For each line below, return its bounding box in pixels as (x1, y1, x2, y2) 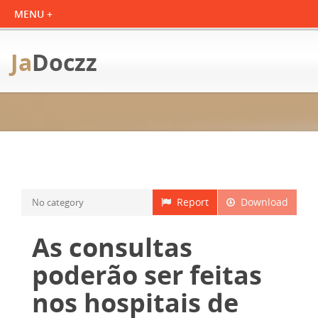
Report (171, 195, 209, 209)
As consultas (32, 230, 192, 265)
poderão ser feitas (32, 258, 262, 292)
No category (32, 196, 84, 209)
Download (235, 195, 288, 209)
